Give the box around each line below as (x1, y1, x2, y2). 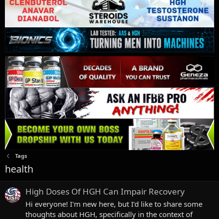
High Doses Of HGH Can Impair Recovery (25, 186, 185, 197)
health (5, 162, 33, 175)
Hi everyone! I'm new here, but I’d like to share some (25, 198, 202, 209)
